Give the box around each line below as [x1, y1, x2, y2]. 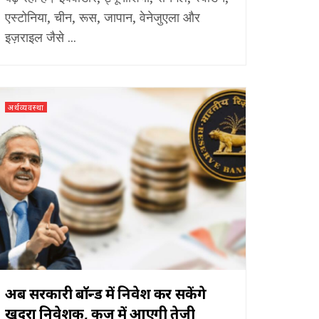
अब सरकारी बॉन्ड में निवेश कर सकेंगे [5, 283, 206, 303]
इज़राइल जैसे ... [5, 28, 76, 46]
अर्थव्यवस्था [8, 101, 44, 113]
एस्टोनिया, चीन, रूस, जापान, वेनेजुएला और [5, 8, 200, 26]
